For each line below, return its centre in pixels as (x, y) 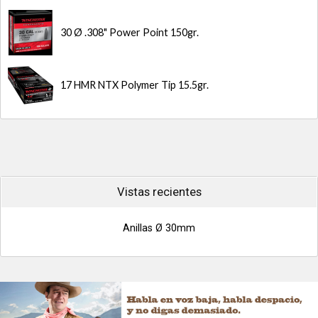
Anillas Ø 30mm (159, 228)
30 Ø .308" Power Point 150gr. (130, 32)
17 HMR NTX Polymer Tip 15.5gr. (135, 85)
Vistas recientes (159, 192)
